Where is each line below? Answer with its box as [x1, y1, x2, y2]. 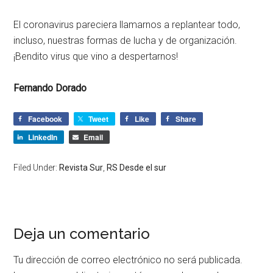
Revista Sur [59, 163, 104, 173]
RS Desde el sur [107, 163, 167, 173]
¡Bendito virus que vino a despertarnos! [13, 51, 179, 63]
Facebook [28, 113, 63, 125]
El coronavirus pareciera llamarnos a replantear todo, [13, 19, 241, 31]
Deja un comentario [13, 225, 151, 243]
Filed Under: [13, 163, 60, 173]
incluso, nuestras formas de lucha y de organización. [13, 35, 238, 47]
